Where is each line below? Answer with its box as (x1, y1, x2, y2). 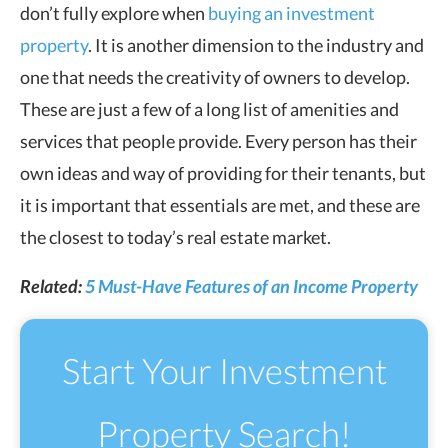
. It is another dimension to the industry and (88, 33, 424, 56)
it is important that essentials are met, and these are (20, 193, 420, 216)
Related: (20, 274, 85, 297)
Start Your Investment (61, 348, 387, 391)
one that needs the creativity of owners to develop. (20, 65, 410, 88)
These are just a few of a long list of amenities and (20, 97, 399, 120)
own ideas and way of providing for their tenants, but (20, 161, 426, 184)
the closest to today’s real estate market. (20, 225, 331, 248)
